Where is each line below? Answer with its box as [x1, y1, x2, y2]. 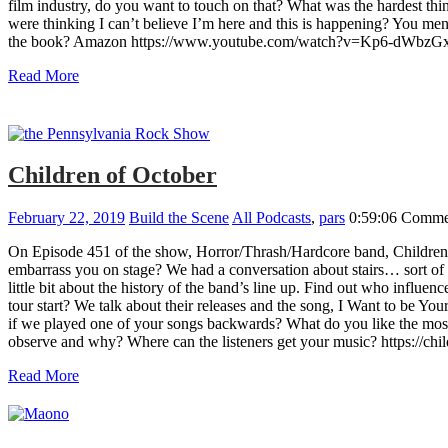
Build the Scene [129, 209, 229, 227]
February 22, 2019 [8, 209, 125, 227]
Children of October [8, 162, 217, 189]
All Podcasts [232, 209, 311, 227]
